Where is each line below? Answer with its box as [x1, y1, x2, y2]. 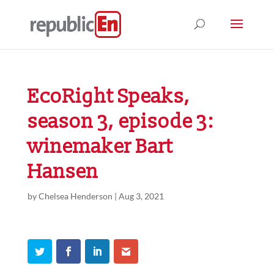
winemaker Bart [27, 135, 173, 159]
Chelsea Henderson [38, 191, 113, 201]
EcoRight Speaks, [27, 84, 190, 109]
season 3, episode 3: [27, 109, 213, 134]
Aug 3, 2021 [118, 191, 164, 201]
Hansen [27, 160, 98, 184]
